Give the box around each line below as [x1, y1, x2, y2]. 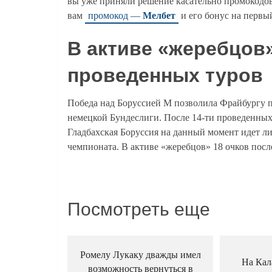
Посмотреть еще [67, 199, 210, 219]
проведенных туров [67, 64, 263, 86]
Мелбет [143, 10, 175, 21]
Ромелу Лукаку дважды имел [80, 250, 201, 260]
